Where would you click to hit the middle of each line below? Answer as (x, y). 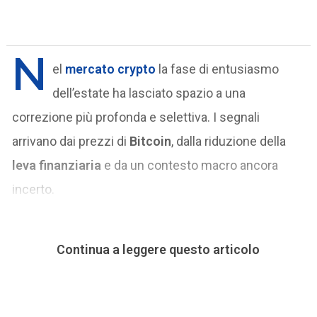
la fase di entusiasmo (218, 69)
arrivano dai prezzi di (71, 141)
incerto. (34, 189)
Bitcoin (151, 141)
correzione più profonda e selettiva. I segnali (136, 117)
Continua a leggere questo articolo (158, 250)
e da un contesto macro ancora (190, 165)
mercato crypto (111, 69)
